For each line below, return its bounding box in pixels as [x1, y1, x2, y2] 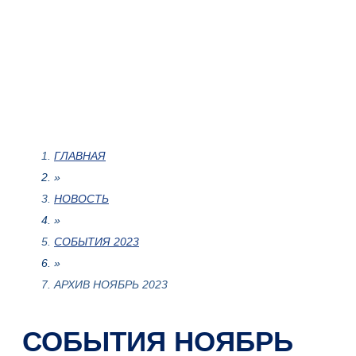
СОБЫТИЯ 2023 [54, 235, 139, 249]
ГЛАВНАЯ [54, 149, 106, 163]
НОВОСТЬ [54, 192, 109, 206]
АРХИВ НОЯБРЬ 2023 [54, 278, 168, 292]
